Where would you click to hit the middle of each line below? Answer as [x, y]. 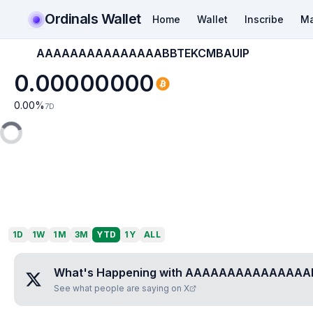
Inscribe [264, 19]
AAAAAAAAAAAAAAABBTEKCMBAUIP [143, 53]
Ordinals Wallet [93, 19]
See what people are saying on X [122, 288]
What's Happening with [119, 272]
